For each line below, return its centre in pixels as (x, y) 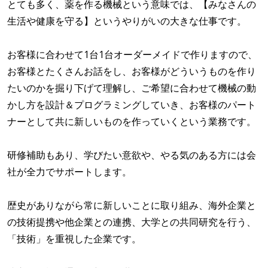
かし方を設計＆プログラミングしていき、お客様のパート (132, 105)
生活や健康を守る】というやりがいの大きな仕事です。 (127, 21)
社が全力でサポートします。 (69, 172)
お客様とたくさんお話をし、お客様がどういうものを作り (132, 71)
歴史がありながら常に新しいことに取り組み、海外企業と (132, 205)
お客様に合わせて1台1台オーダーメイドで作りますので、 (132, 55)
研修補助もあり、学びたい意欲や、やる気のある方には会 (132, 155)
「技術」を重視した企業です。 (74, 239)
